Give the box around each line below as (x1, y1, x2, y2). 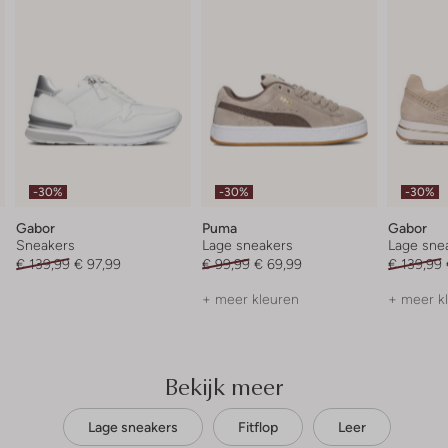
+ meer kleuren (202, 290, 300, 307)
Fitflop (237, 418, 278, 435)
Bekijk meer (165, 368, 283, 403)
